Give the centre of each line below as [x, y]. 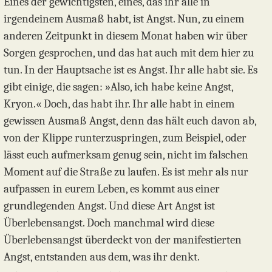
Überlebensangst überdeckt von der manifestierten [123, 240]
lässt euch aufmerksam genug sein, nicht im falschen [126, 155]
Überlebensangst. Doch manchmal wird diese [109, 223]
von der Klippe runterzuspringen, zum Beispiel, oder [125, 138]
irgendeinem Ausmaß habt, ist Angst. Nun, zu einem [124, 19]
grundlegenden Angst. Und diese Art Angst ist [109, 206]
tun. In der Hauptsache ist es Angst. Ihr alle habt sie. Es [131, 70]
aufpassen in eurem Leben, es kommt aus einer [112, 189]
